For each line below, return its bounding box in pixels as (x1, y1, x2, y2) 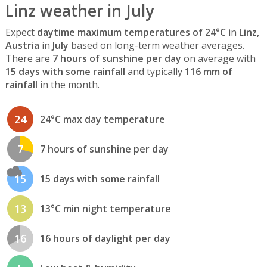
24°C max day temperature (39, 113, 165, 126)
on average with (181, 51, 256, 65)
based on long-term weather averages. (68, 38, 244, 52)
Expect (5, 25, 37, 39)
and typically (125, 64, 185, 78)
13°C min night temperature (39, 202, 171, 216)
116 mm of (184, 64, 232, 78)
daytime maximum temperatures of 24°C (36, 25, 226, 39)
